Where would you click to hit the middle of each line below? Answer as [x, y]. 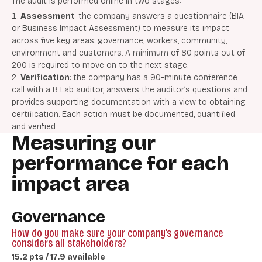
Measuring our [84, 143]
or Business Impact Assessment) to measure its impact [120, 29]
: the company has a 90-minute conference [154, 78]
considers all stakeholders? [69, 243]
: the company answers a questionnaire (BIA [159, 16]
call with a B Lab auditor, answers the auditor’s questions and [130, 90]
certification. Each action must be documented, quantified [123, 115]
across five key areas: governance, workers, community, [119, 41]
